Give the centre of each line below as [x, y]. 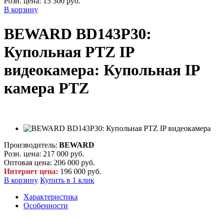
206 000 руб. [73, 162]
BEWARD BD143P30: [78, 33]
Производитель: [32, 145]
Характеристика [51, 197]
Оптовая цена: [28, 162]
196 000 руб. [80, 171]
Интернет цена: [31, 171]
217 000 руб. [63, 153]
